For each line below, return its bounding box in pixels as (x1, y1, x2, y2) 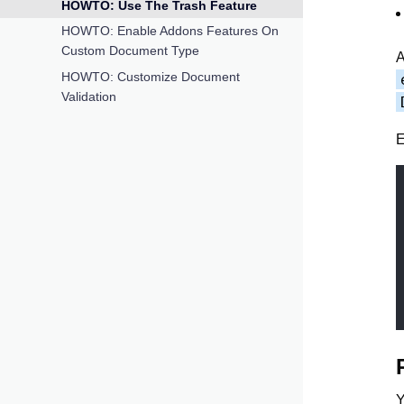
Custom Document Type (61, 43, 199, 59)
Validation (61, 88, 116, 104)
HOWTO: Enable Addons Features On (61, 23, 279, 39)
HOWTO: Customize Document (61, 69, 240, 84)
